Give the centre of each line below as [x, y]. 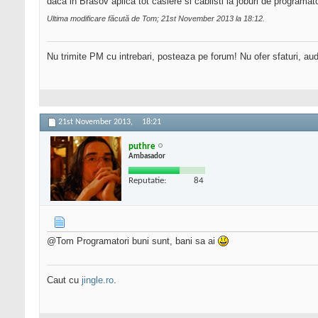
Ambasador [147, 156]
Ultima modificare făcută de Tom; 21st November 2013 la [145, 19]
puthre [142, 146]
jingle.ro [98, 280]
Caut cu [64, 280]
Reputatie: [147, 180]
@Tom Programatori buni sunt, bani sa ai [132, 241]
